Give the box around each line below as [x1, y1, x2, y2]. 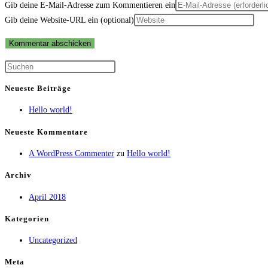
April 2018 [29, 192, 66, 202]
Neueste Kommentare [5, 127, 88, 136]
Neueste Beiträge [5, 84, 71, 93]
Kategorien [5, 214, 49, 223]
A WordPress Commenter [29, 149, 114, 158]
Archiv [5, 170, 32, 180]
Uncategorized [29, 236, 77, 245]
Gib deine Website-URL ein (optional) [5, 15, 134, 25]
